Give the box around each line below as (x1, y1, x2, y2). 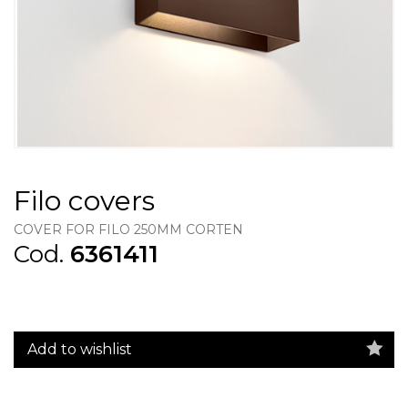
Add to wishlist (27, 340, 132, 358)
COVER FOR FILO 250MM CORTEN (14, 221, 243, 238)
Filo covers (14, 184, 155, 218)
